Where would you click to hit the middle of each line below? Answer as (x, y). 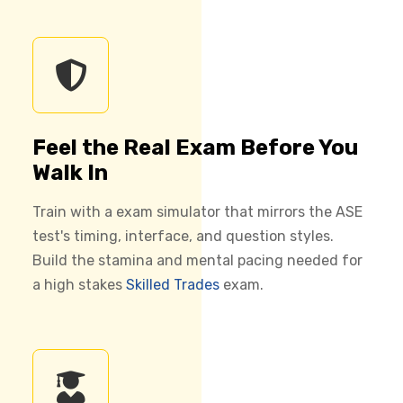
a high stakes (79, 284)
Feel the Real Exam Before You (195, 147)
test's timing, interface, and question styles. (183, 236)
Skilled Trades (173, 284)
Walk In (70, 172)
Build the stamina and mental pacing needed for (197, 260)
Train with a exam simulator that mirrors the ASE (197, 211)
